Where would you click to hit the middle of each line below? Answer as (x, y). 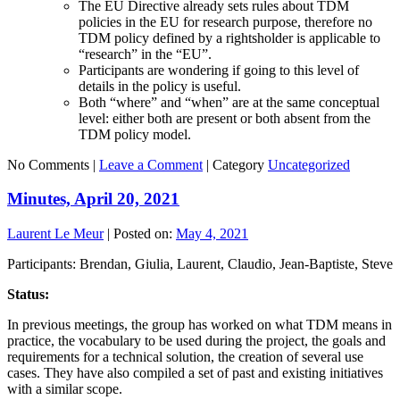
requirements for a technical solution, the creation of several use (185, 357)
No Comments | (53, 164)
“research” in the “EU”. (147, 54)
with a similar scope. (67, 389)
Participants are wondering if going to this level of (219, 70)
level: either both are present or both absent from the (225, 118)
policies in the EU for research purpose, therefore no (225, 21)
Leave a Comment (151, 164)
